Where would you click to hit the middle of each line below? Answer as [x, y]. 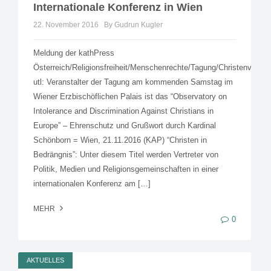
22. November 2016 [66, 25]
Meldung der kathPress [74, 53]
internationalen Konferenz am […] [92, 184]
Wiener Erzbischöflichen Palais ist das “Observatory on [130, 97]
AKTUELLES [45, 260]
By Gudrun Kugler [133, 25]
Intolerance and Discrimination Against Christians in [123, 111]
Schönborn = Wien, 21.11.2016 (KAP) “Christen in [120, 140]
